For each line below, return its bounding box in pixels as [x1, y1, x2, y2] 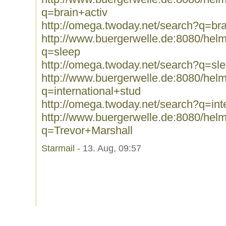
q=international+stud [41, 85, 141, 97]
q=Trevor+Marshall [41, 124, 133, 137]
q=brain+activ [41, 6, 107, 19]
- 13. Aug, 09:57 [75, 143, 141, 153]
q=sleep [41, 45, 80, 58]
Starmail [41, 143, 75, 153]
